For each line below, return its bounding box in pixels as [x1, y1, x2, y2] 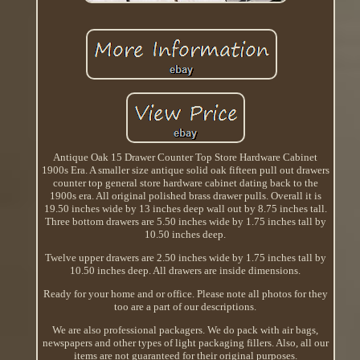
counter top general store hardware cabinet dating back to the [52, 176, 318, 189]
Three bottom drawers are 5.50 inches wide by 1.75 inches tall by [44, 215, 326, 227]
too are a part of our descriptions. [114, 300, 257, 313]
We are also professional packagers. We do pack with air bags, [52, 323, 319, 336]
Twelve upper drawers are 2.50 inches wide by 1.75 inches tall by [44, 251, 326, 264]
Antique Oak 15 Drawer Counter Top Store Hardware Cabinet [53, 150, 318, 163]
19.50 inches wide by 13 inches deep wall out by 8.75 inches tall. [43, 202, 327, 215]
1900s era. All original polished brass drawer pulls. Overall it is [49, 189, 321, 202]
